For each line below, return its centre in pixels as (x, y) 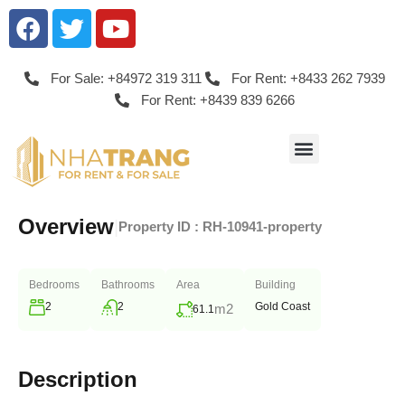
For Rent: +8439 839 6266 (217, 100)
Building (275, 285)
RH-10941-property (262, 227)
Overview (66, 227)
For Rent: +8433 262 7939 (308, 79)
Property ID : (160, 227)
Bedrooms (54, 285)
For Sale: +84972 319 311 (126, 79)
